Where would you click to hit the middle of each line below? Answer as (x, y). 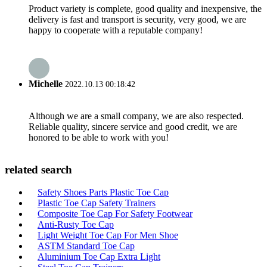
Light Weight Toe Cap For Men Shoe (108, 235)
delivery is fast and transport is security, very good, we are (137, 20)
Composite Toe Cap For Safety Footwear (115, 214)
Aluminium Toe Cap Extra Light (99, 257)
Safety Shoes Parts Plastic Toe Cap (103, 193)
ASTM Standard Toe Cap (86, 246)
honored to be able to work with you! (99, 137)
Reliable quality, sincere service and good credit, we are (133, 126)
